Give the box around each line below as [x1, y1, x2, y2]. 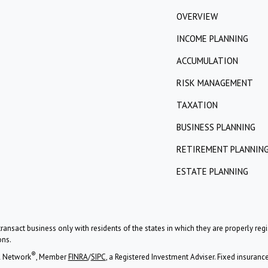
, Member [35, 252, 68, 263]
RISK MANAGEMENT [176, 77, 254, 89]
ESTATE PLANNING [176, 166, 249, 178]
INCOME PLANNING [176, 33, 249, 45]
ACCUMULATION [176, 55, 239, 67]
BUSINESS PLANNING [176, 121, 256, 133]
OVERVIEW [176, 11, 218, 23]
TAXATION [176, 99, 218, 111]
